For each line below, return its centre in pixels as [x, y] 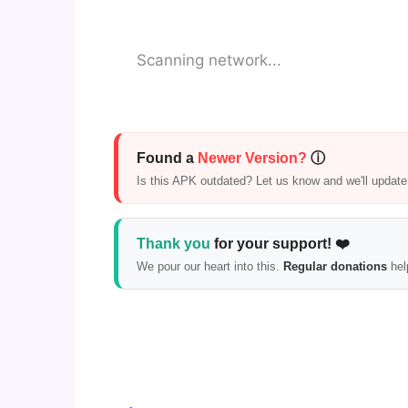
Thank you [173, 243]
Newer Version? [252, 158]
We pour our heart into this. [209, 266]
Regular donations [335, 266]
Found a [167, 158]
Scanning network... [209, 60]
